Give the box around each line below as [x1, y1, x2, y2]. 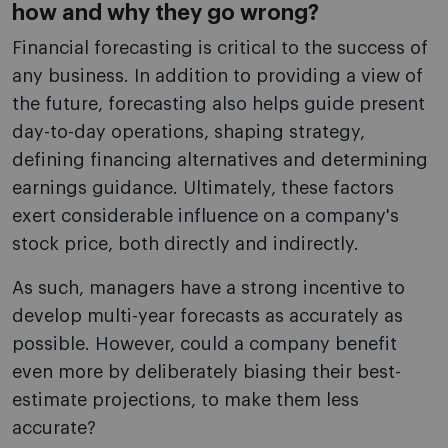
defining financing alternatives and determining [12, 151, 428, 170]
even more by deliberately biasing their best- [12, 363, 401, 382]
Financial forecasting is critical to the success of [12, 39, 428, 58]
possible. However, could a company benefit [12, 335, 397, 354]
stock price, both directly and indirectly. [12, 235, 359, 254]
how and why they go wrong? [12, 2, 319, 25]
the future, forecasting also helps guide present [12, 95, 425, 114]
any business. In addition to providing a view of [12, 67, 423, 86]
